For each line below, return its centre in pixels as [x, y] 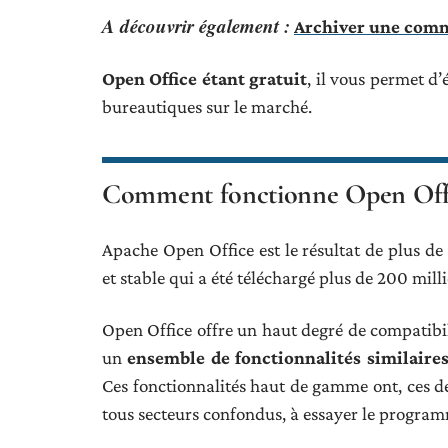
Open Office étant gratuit [205, 78]
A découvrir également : [196, 25]
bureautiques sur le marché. [207, 106]
